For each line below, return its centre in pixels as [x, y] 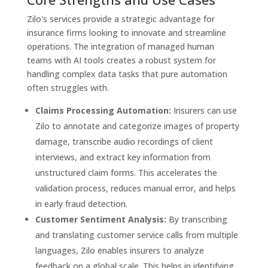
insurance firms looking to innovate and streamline [126, 32]
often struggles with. [68, 87]
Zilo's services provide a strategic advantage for [121, 19]
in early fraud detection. [81, 203]
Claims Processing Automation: [103, 110]
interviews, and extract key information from [123, 157]
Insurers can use [204, 110]
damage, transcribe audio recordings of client [124, 141]
